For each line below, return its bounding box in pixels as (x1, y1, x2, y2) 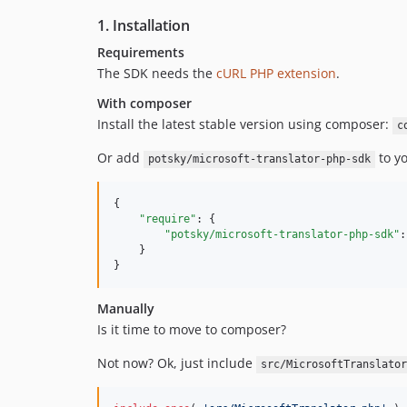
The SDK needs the (97, 65, 216, 83)
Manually (97, 300, 154, 318)
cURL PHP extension (216, 65, 336, 83)
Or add (97, 149, 144, 167)
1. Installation (97, 15, 190, 36)
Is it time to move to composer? (97, 321, 286, 339)
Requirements (97, 44, 184, 62)
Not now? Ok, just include (97, 354, 256, 372)
